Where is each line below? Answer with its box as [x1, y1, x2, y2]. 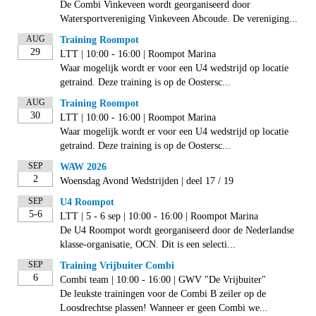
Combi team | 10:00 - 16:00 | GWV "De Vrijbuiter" [60, 274, 266, 286]
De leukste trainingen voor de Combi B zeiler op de [60, 288, 266, 300]
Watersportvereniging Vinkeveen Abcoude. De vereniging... [60, 13, 298, 25]
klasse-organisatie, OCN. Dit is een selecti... [60, 239, 236, 250]
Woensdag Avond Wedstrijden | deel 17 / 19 [60, 176, 233, 187]
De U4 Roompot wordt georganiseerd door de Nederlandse [60, 225, 294, 236]
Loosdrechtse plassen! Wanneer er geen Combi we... [60, 303, 268, 314]
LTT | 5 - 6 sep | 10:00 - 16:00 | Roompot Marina [60, 211, 258, 222]
